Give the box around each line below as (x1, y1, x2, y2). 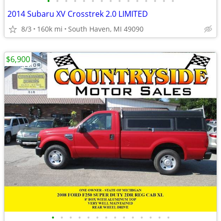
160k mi (37, 24, 63, 34)
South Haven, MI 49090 (68, 24, 144, 34)
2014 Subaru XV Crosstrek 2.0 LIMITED (7, 8, 148, 19)
